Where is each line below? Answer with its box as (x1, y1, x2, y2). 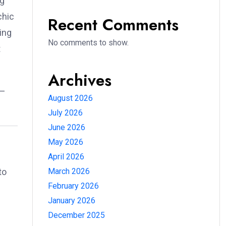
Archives (48, 69, 111, 92)
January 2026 (48, 196, 95, 206)
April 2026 (48, 152, 84, 162)
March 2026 (48, 166, 90, 177)
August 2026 (48, 93, 93, 103)
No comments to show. (48, 38, 129, 48)
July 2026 (48, 108, 83, 118)
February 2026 (48, 181, 99, 191)
